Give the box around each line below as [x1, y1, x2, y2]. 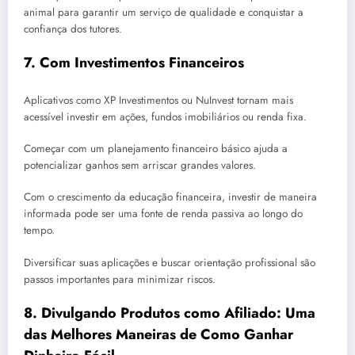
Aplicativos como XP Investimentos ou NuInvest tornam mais [24, 92, 293, 108]
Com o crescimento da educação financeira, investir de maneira [24, 189, 317, 205]
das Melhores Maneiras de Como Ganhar [24, 323, 293, 345]
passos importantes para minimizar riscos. [24, 271, 216, 287]
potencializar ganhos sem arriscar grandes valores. [24, 158, 256, 174]
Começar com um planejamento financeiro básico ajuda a [24, 141, 288, 157]
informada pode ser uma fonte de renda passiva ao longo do [24, 206, 303, 222]
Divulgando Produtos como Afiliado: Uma [41, 302, 315, 323]
